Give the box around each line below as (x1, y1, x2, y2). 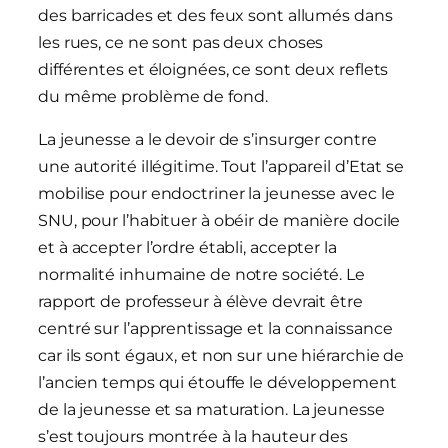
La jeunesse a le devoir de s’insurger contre (38, 130, 377, 150)
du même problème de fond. (38, 87, 268, 107)
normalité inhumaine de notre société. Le (38, 265, 365, 285)
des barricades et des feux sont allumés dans (38, 6, 393, 26)
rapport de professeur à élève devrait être (38, 292, 363, 312)
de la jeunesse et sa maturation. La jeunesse (38, 400, 385, 420)
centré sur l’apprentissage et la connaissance (38, 319, 393, 339)
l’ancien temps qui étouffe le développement (38, 373, 397, 393)
